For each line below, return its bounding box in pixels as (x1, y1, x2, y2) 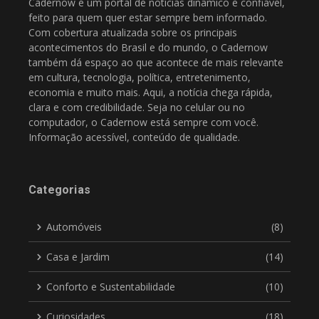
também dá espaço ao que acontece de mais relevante (28, 56, 283, 69)
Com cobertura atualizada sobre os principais (28, 26, 237, 39)
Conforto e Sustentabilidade (46, 280, 175, 293)
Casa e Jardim (46, 250, 110, 263)
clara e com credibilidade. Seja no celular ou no (28, 100, 245, 114)
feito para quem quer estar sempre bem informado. (28, 11, 267, 24)
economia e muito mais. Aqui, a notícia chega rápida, (28, 85, 273, 99)
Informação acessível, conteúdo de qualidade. (28, 130, 240, 144)
